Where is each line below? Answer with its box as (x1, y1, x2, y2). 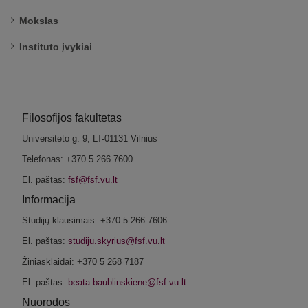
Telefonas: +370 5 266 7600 (22, 154, 133, 164)
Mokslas (19, 15, 58, 26)
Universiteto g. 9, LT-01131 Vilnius (22, 133, 157, 144)
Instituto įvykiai (19, 41, 92, 52)
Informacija (22, 194, 76, 206)
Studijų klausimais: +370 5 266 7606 (22, 215, 167, 225)
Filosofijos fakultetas (22, 112, 122, 124)
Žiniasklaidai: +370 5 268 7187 (22, 256, 144, 267)
